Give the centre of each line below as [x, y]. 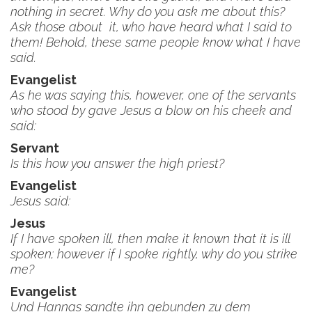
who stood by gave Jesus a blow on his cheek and [151, 110]
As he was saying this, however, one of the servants [153, 95]
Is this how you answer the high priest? [117, 163]
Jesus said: [40, 201]
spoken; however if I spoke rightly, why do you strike [154, 254]
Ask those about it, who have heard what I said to [151, 27]
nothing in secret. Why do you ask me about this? [148, 11]
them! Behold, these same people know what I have [156, 42]
